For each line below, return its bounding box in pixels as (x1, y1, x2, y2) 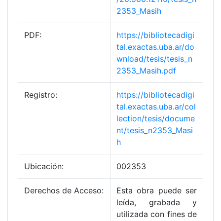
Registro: (24, 90, 57, 100)
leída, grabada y (116, 197, 197, 208)
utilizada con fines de (116, 209, 197, 220)
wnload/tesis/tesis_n (116, 54, 192, 64)
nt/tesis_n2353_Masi (116, 125, 193, 136)
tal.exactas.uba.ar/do (116, 42, 194, 52)
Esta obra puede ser (116, 185, 197, 196)
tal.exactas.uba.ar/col (116, 102, 196, 112)
